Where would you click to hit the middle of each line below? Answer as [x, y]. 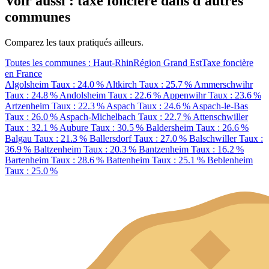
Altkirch [121, 84]
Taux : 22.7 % [164, 116]
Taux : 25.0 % [31, 171]
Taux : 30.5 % [117, 127]
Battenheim [128, 160]
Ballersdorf [110, 138]
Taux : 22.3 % [78, 106]
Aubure [74, 127]
